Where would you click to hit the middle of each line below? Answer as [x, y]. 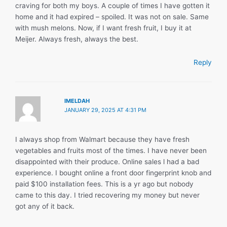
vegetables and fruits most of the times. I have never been [111, 150]
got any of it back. [45, 206]
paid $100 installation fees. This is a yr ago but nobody [104, 184]
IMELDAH [77, 101]
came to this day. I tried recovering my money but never [107, 195]
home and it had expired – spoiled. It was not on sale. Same [112, 16]
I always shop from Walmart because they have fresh [102, 139]
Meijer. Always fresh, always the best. [77, 39]
